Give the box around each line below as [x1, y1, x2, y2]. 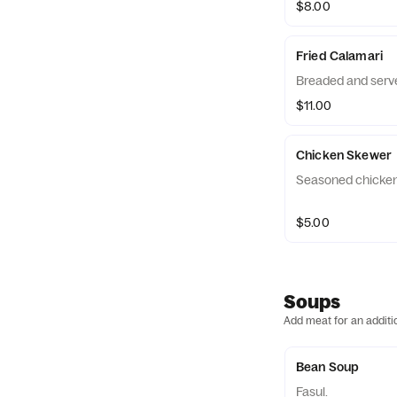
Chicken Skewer [296, 147, 392, 163]
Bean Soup [296, 359, 360, 375]
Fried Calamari [296, 48, 383, 64]
